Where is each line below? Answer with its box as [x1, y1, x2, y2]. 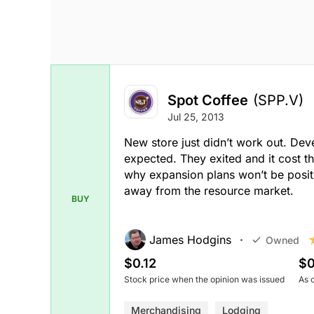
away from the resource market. [124, 184, 294, 198]
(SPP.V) [253, 92, 303, 109]
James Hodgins [149, 233, 231, 247]
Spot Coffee [168, 92, 248, 109]
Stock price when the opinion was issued [124, 274, 285, 285]
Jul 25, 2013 [168, 111, 224, 123]
